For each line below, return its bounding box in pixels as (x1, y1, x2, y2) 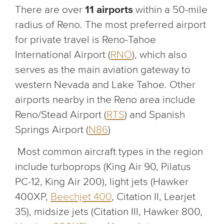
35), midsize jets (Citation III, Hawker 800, (15, 205, 202, 218)
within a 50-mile (133, 3, 207, 16)
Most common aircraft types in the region (15, 145, 203, 158)
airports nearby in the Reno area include (15, 93, 195, 106)
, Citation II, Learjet (111, 190, 195, 203)
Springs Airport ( (15, 123, 88, 136)
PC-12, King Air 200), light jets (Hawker (15, 175, 188, 188)
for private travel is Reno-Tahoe (15, 33, 156, 46)
